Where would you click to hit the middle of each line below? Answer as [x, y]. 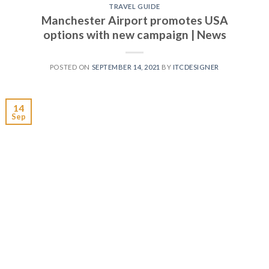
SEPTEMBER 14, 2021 [126, 67]
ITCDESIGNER [196, 67]
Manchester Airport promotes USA [134, 20]
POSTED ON [71, 67]
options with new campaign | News [134, 34]
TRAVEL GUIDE [134, 7]
